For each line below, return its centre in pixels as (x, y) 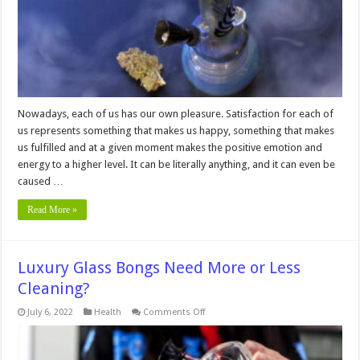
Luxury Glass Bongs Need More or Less (160, 268)
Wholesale (216, 36)
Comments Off (174, 313)
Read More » (53, 210)
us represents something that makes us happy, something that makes (176, 131)
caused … (41, 182)
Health (108, 313)
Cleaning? (54, 289)
